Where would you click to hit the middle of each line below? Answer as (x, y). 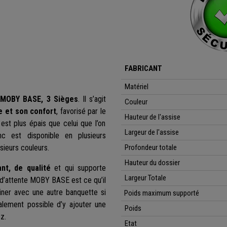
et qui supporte (78, 168)
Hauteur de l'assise (154, 117)
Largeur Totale (146, 178)
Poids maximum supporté (160, 193)
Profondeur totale (151, 148)
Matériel (137, 87)
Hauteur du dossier (153, 163)
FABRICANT (144, 69)
